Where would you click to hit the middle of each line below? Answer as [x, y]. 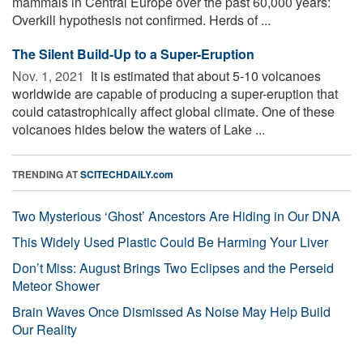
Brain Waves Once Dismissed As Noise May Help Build [171, 311]
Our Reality [45, 329]
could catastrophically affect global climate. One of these [173, 111]
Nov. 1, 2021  [50, 75]
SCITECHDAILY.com [127, 174]
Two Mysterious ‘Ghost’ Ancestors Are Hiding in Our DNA [176, 216]
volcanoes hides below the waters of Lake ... [139, 129]
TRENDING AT [46, 174]
